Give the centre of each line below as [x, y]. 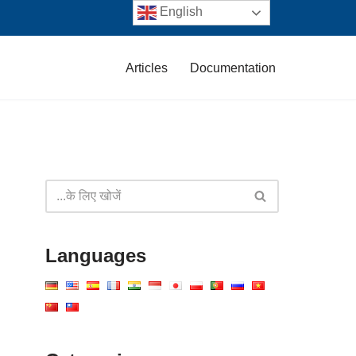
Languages [96, 255]
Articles [147, 68]
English [180, 12]
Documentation [233, 68]
